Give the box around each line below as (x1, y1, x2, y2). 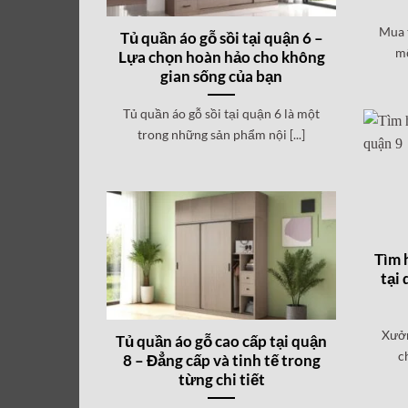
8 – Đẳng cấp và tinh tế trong (122, 351, 321, 370)
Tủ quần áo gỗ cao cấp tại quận (116, 331, 328, 351)
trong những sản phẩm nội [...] (138, 126, 306, 142)
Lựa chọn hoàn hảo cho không (117, 47, 325, 66)
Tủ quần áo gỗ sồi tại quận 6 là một (123, 105, 321, 121)
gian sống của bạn (160, 66, 283, 86)
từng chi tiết (178, 370, 265, 389)
